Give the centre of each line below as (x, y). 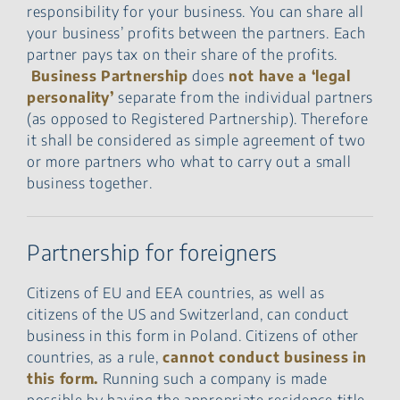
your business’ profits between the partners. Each (196, 33)
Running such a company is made (213, 378)
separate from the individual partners (244, 97)
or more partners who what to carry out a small (189, 161)
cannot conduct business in (265, 357)
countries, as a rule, (95, 357)
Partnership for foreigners (153, 251)
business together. (90, 183)
